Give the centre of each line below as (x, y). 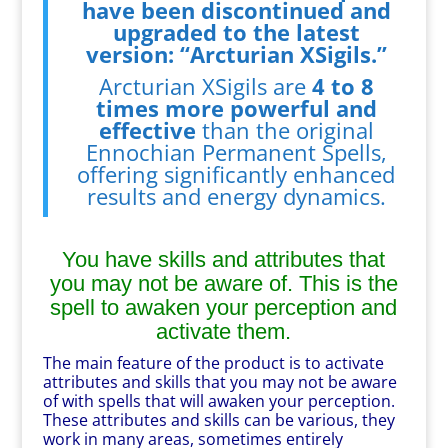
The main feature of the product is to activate (213, 363)
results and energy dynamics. (236, 196)
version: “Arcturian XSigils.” (236, 54)
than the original (284, 130)
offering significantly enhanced (236, 174)
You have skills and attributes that (224, 259)
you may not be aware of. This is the (223, 283)
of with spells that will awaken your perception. (218, 401)
